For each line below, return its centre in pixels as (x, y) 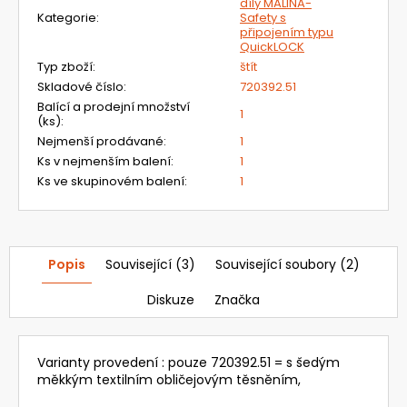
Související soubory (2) (287, 264)
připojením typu (287, 32)
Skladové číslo (80, 86)
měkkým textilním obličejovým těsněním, (169, 379)
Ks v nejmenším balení (104, 161)
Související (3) (150, 264)
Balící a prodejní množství (114, 106)
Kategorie (67, 17)
